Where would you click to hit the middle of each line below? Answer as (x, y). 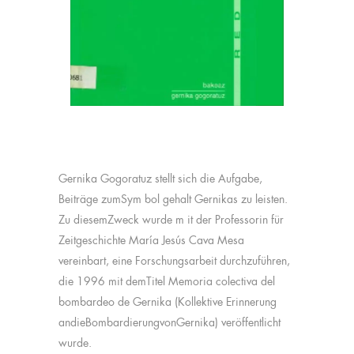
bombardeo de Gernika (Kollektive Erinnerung (168, 302)
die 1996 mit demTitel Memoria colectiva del (167, 282)
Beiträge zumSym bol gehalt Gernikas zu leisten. (173, 200)
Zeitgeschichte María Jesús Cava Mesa (151, 241)
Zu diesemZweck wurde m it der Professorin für (171, 220)
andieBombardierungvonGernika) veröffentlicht (169, 323)
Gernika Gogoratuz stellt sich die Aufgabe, (160, 179)
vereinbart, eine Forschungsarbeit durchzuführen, (174, 261)
